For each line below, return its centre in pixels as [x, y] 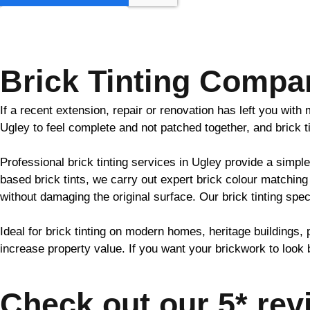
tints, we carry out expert [128, 180]
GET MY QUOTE [64, 25]
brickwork [240, 249]
